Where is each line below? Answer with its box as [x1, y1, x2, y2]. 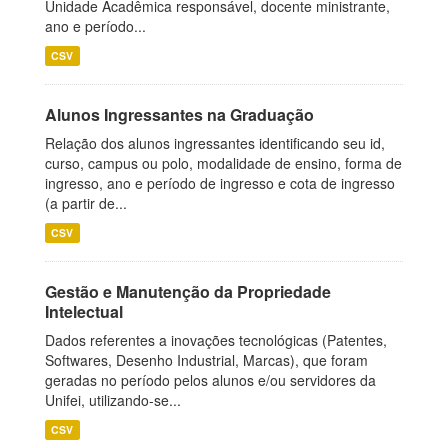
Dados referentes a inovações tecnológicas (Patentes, [45, 330, 387, 350]
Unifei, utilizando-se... [45, 390, 181, 410]
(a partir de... [45, 193, 127, 213]
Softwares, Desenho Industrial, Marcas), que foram [45, 350, 368, 370]
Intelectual [45, 300, 123, 323]
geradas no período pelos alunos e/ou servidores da [45, 370, 376, 390]
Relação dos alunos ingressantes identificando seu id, [45, 133, 385, 153]
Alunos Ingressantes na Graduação [45, 103, 314, 126]
